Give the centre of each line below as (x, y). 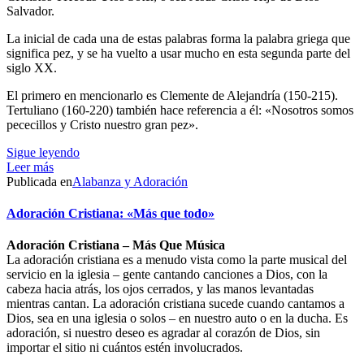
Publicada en (39, 181)
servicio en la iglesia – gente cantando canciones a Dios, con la (167, 275)
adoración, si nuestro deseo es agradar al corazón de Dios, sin (163, 333)
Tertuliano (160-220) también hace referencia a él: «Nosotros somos (180, 110)
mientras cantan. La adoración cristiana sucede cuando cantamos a (175, 304)
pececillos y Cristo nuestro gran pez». (102, 124)
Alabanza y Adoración (130, 181)
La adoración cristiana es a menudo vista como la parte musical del (177, 260)
